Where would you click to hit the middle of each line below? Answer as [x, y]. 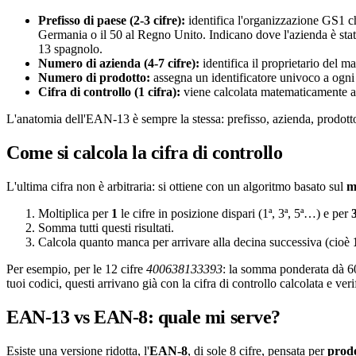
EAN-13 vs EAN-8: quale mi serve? [143, 317]
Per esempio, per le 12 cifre [76, 269]
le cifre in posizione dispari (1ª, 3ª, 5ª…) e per [234, 214]
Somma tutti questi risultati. [106, 228]
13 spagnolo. [70, 49]
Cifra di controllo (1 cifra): [109, 92]
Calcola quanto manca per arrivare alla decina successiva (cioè [195, 242]
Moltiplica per [75, 214]
